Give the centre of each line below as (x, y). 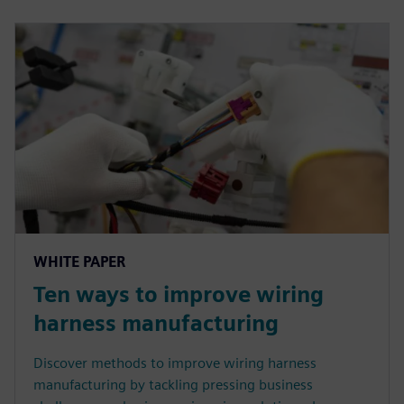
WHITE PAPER (79, 262)
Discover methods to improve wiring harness (175, 363)
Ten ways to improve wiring (179, 294)
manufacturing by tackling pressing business (173, 384)
